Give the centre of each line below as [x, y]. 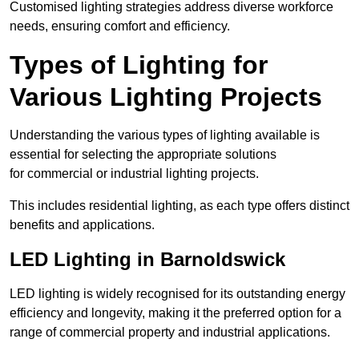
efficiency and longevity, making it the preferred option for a [175, 313]
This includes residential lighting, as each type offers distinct [179, 206]
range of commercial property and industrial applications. [170, 333]
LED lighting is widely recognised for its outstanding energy [177, 294]
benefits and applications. [82, 225]
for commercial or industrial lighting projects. [134, 174]
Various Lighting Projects [166, 97]
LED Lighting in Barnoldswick [147, 260]
